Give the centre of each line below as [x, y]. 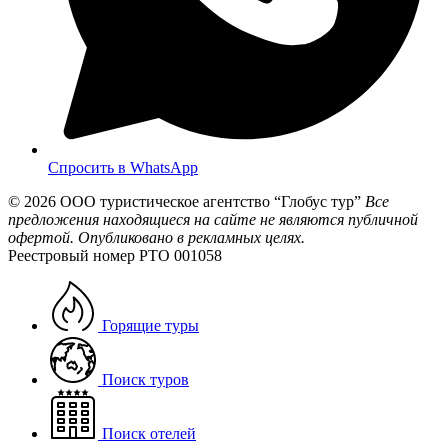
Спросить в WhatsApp [123, 168]
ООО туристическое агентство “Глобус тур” [210, 202]
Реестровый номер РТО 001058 [115, 256]
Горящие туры [150, 326]
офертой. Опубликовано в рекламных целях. [156, 238]
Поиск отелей [149, 434]
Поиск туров [145, 380]
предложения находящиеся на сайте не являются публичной [213, 220]
